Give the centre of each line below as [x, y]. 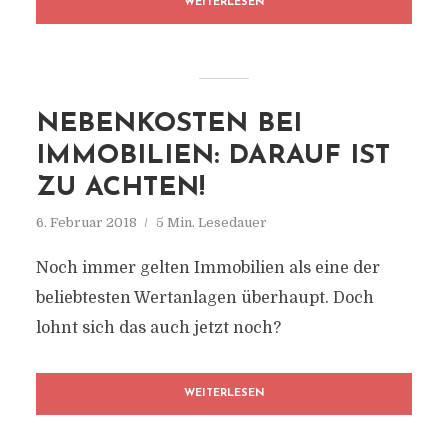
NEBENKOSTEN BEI [168, 124]
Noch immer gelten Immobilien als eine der [207, 268]
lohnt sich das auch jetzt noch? [158, 328]
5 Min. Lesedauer [211, 222]
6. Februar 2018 [86, 222]
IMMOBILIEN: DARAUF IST [212, 156]
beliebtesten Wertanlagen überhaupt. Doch [204, 298]
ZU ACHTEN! [120, 188]
